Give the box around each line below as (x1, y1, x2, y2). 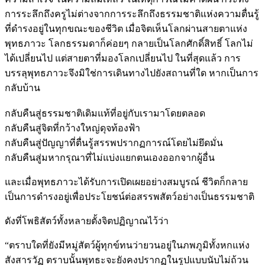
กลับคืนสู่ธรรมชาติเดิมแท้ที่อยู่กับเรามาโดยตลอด (5, 108, 205, 118)
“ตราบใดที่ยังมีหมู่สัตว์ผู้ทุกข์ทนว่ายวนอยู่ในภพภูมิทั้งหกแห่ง (5, 240, 250, 250)
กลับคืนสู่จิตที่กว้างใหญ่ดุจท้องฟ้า (5, 122, 140, 133)
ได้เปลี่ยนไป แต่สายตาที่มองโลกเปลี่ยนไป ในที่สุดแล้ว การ (5, 53, 241, 63)
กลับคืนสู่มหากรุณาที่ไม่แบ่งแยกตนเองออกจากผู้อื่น (5, 152, 215, 163)
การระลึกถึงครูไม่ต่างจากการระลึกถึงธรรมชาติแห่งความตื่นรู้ (5, 8, 259, 19)
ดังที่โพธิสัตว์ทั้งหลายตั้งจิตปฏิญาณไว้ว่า (5, 215, 169, 226)
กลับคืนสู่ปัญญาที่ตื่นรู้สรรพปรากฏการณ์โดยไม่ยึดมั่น (5, 137, 223, 148)
